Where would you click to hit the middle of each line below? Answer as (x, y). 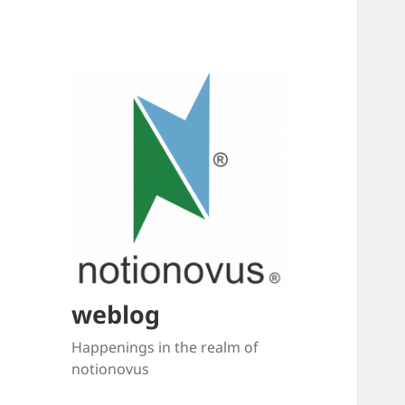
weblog (116, 315)
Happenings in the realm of (165, 348)
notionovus (111, 369)
